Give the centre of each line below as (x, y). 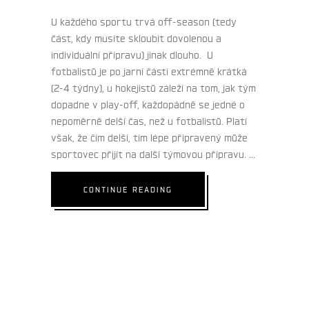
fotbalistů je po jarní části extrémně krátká (149, 70)
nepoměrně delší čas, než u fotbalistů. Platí (149, 120)
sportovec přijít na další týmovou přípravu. (150, 153)
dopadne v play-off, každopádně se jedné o (148, 103)
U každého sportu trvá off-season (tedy (144, 20)
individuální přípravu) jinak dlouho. (126, 53)
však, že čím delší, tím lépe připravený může (149, 136)
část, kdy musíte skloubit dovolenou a (136, 37)
